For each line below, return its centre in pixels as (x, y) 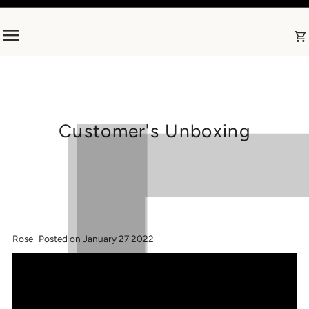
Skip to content (50, 17)
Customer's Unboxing (154, 131)
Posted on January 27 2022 (97, 239)
